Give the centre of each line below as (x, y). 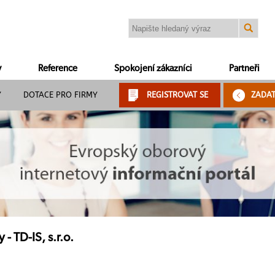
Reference (58, 68)
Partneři (244, 68)
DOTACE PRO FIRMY (60, 95)
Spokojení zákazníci (153, 68)
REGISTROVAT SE (177, 95)
